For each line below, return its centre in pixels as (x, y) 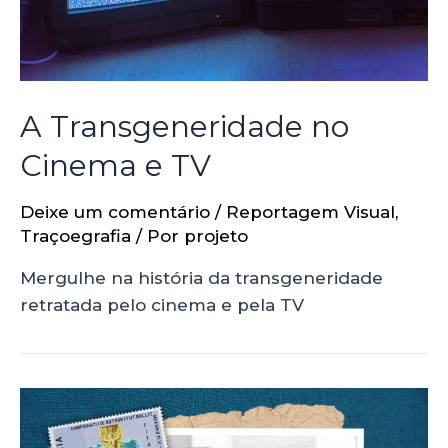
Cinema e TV (115, 165)
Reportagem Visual (310, 211)
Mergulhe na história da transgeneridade (201, 277)
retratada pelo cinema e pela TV (162, 304)
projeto (216, 235)
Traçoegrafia (75, 235)
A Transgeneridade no (184, 126)
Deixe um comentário (115, 211)
